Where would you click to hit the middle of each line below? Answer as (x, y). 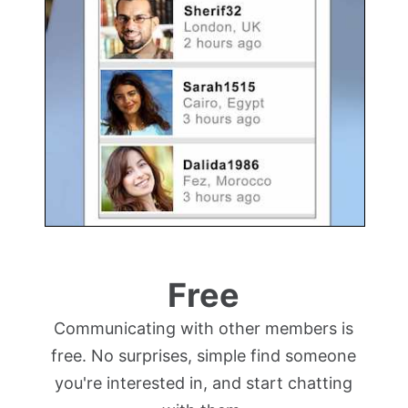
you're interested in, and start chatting (204, 382)
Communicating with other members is (204, 328)
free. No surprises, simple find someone (204, 355)
